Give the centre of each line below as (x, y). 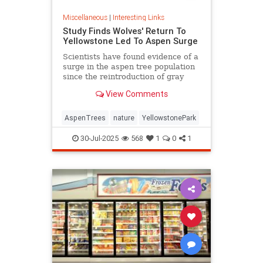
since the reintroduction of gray (123, 77)
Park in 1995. (88, 97)
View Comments (136, 94)
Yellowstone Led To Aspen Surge (130, 41)
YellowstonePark (169, 117)
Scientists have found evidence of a (130, 57)
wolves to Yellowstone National (123, 87)
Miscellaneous (85, 17)
